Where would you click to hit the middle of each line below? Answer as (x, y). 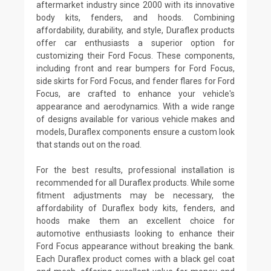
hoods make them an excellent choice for (135, 220)
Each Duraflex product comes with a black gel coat (135, 259)
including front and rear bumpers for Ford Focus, (135, 68)
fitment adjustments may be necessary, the (135, 195)
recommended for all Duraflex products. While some (135, 182)
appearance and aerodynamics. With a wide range (135, 106)
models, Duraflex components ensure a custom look (135, 132)
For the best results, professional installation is (135, 170)
